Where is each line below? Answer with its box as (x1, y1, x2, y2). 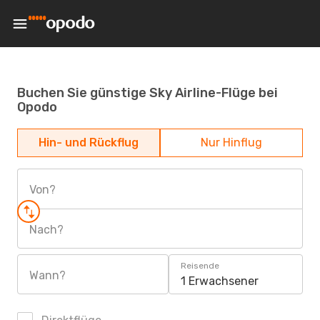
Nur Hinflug (201, 136, 262, 149)
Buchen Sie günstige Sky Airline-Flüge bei (17, 84, 278, 101)
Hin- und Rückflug (39, 136, 139, 149)
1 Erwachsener (181, 274, 259, 288)
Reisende (181, 261, 219, 271)
